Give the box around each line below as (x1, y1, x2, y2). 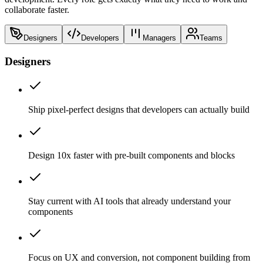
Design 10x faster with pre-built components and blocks (28, 150, 235, 161)
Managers (143, 33, 176, 42)
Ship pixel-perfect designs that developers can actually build (28, 104, 249, 115)
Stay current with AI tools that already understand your (28, 196, 231, 207)
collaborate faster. (5, 4, 69, 15)
